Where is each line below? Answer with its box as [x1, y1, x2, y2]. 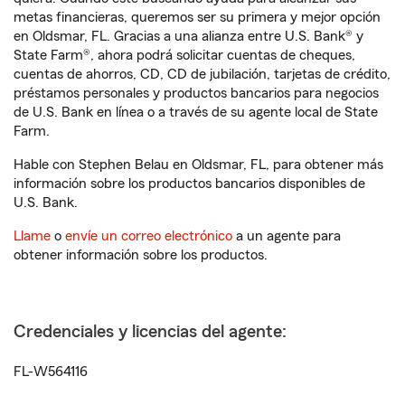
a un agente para [232, 229, 341, 243]
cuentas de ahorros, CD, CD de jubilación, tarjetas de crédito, [14, 67, 391, 81]
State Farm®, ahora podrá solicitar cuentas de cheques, [14, 48, 355, 62]
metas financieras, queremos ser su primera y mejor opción [14, 10, 381, 24]
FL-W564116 [14, 364, 88, 379]
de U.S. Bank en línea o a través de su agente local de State [14, 105, 378, 119]
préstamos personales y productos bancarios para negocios [14, 86, 379, 100]
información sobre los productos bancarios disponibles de [14, 176, 365, 191]
